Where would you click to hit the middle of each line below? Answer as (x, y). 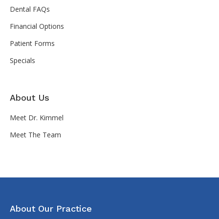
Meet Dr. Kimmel (37, 117)
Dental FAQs (30, 9)
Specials (22, 60)
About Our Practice (51, 208)
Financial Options (37, 26)
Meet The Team (35, 134)
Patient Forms (32, 43)
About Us (30, 97)
